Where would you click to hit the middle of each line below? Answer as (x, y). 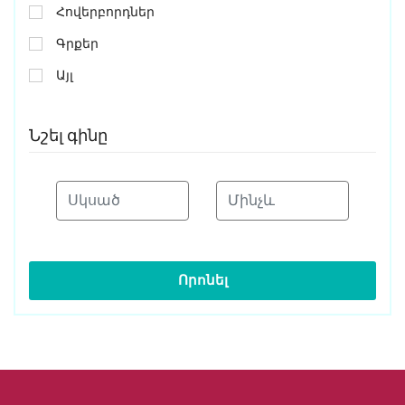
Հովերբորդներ (105, 12)
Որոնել (202, 281)
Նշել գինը (68, 136)
